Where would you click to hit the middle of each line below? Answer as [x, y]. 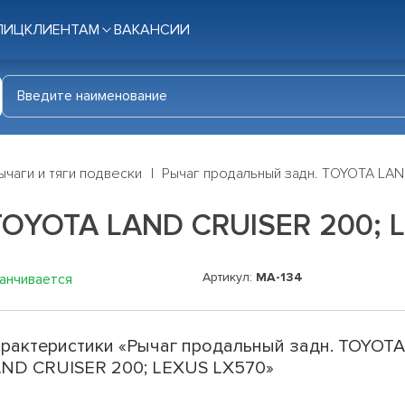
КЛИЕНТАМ [62, 30]
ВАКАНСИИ [152, 30]
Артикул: [229, 278]
